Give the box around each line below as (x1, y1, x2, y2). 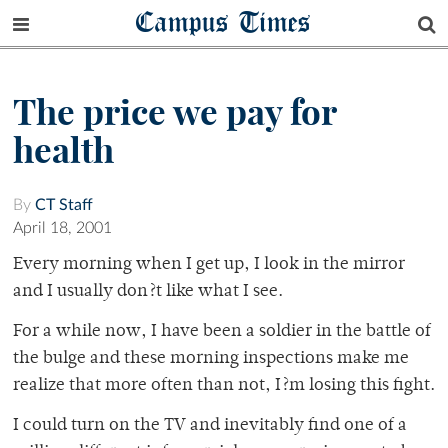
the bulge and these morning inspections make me (13, 350, 409, 369)
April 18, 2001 (13, 220, 112, 237)
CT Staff (35, 197, 93, 214)
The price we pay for (13, 90, 336, 135)
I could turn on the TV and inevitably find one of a (13, 417, 407, 436)
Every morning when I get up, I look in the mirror (13, 256, 405, 275)
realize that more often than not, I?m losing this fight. (13, 377, 435, 396)
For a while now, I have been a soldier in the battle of (13, 323, 431, 342)
